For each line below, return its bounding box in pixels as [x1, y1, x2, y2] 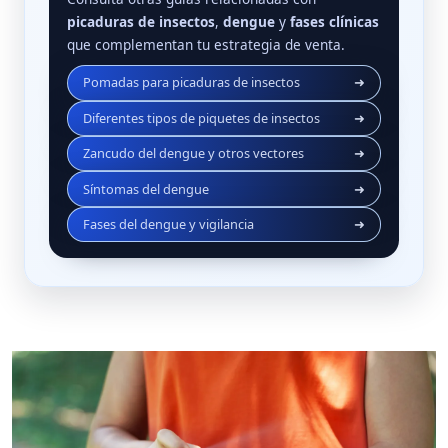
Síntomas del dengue [82, 179, 209, 198]
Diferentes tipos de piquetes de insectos [82, 108, 320, 127]
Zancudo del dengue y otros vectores [82, 144, 304, 163]
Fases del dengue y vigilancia [82, 214, 254, 233]
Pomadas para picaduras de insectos [82, 73, 300, 92]
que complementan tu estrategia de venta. [66, 34, 345, 54]
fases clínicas [289, 11, 379, 31]
